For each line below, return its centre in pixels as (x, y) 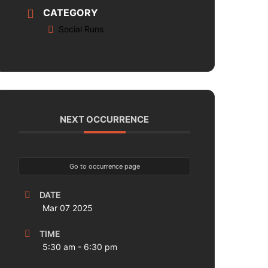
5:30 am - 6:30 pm (80, 246)
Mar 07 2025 (68, 208)
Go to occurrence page (104, 166)
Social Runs (81, 29)
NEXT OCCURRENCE (105, 119)
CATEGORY (71, 12)
